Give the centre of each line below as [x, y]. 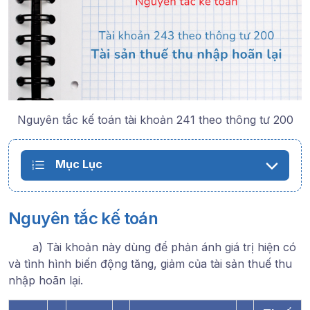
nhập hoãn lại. [46, 280]
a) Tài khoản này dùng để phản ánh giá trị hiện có [152, 247]
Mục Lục [79, 164]
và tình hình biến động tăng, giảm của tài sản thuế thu [150, 263]
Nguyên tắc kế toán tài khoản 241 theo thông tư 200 [155, 119]
